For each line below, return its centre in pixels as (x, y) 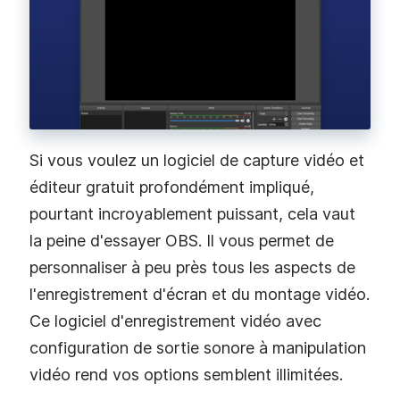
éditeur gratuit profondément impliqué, (172, 187)
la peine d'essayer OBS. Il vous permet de (182, 240)
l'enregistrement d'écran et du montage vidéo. (200, 294)
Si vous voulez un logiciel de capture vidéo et (197, 160)
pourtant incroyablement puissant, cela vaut (192, 213)
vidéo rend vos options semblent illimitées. (186, 374)
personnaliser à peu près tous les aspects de (192, 267)
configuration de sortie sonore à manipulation (198, 347)
